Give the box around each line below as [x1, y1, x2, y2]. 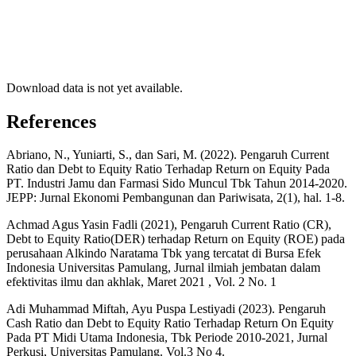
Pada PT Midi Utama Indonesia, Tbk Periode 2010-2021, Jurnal [6, 331, 327, 345]
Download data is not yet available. [6, 80, 183, 95]
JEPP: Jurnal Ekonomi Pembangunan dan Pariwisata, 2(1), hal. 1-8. [6, 191, 345, 205]
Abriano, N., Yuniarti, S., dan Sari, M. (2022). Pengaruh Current [6, 148, 329, 162]
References [6, 110, 96, 132]
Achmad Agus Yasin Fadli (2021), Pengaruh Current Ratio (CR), [6, 218, 331, 232]
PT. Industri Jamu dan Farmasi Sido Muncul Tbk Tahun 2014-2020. [6, 176, 347, 191]
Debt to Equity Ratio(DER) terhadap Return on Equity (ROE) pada [6, 232, 345, 246]
